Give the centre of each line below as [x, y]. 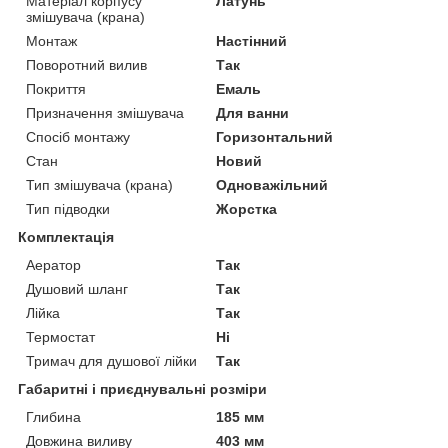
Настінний [252, 40]
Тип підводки [68, 208]
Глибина [53, 416]
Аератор [53, 264]
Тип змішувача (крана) [99, 184]
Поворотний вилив [86, 64]
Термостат [60, 336]
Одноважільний [272, 184]
